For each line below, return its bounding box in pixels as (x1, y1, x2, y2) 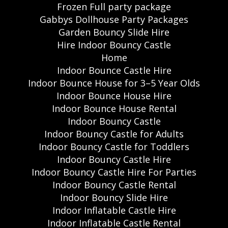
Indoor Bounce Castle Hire (56, 64, 172, 76)
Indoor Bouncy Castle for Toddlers (39, 140, 189, 153)
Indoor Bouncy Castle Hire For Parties (32, 165, 196, 178)
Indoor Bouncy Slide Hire (60, 191, 168, 204)
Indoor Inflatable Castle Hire (52, 204, 176, 216)
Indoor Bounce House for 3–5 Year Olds (28, 76, 200, 89)
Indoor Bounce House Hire (56, 89, 172, 102)
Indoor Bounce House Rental (51, 102, 177, 115)
